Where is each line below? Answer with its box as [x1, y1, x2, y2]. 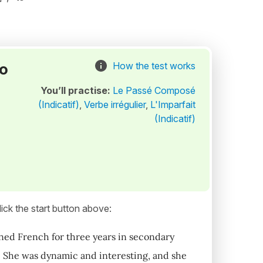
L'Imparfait [150, 99, 195, 110]
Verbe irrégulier [83, 99, 146, 110]
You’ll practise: [40, 85, 113, 96]
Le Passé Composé [112, 85, 195, 96]
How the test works [112, 60, 195, 72]
